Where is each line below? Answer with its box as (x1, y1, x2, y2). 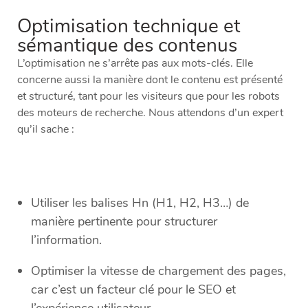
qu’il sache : (17, 122, 74, 137)
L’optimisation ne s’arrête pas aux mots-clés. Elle (17, 56, 253, 71)
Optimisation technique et (17, 13, 241, 40)
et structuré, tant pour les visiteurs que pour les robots (17, 89, 280, 104)
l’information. (31, 232, 102, 249)
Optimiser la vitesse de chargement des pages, (31, 263, 286, 280)
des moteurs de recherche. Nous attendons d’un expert (17, 105, 283, 121)
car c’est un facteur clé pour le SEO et (31, 281, 236, 298)
